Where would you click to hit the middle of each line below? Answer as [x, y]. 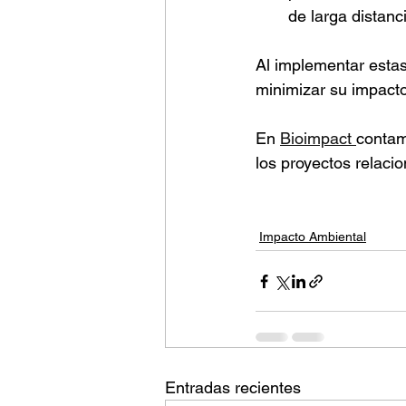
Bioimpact [318, 139]
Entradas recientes [233, 388]
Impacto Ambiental [313, 237]
